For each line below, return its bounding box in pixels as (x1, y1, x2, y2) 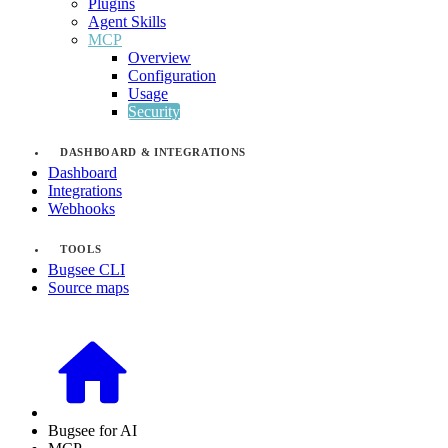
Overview (128, 49, 191, 66)
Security (128, 103, 180, 120)
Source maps (48, 279, 129, 296)
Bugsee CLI (48, 261, 125, 278)
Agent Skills (88, 13, 166, 30)
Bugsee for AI (48, 422, 137, 439)
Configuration (128, 67, 216, 84)
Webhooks (48, 200, 115, 217)
